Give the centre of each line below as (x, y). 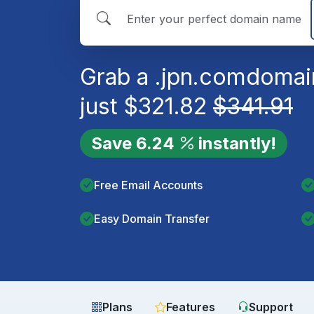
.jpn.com (200, 76)
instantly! (237, 143)
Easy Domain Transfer (152, 219)
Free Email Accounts (148, 185)
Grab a (117, 76)
